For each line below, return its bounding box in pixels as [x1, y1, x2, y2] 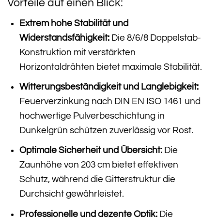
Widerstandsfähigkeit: [19, 32, 109, 43]
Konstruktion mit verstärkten [19, 47, 136, 57]
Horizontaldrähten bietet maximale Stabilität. [19, 62, 202, 72]
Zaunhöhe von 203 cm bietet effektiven [19, 160, 178, 170]
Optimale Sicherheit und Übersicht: [19, 145, 162, 155]
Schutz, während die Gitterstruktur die [19, 174, 175, 185]
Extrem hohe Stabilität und [19, 18, 128, 28]
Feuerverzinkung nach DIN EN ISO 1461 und [19, 96, 201, 106]
